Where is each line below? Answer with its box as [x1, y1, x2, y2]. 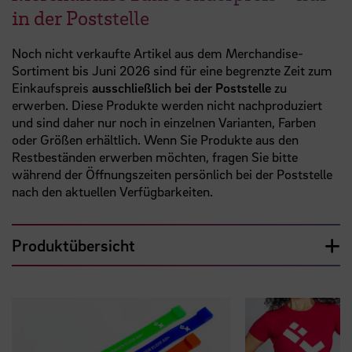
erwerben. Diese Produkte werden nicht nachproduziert [12, 96, 322, 113]
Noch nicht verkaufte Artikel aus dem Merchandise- [12, 44, 303, 61]
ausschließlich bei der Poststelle [92, 79, 271, 96]
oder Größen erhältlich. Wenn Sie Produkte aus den [12, 130, 299, 148]
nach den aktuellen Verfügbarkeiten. [12, 182, 213, 200]
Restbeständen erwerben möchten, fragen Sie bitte [12, 148, 298, 165]
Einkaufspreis [12, 79, 92, 96]
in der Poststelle [12, 5, 149, 31]
